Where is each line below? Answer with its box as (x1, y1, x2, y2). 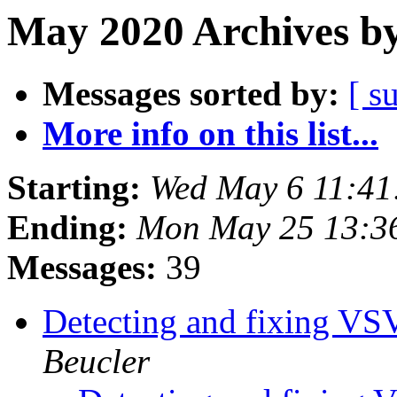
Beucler (43, 342, 150, 381)
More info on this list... (43, 114, 378, 153)
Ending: (7, 208, 128, 247)
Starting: (7, 168, 141, 207)
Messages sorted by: (43, 74, 339, 113)
